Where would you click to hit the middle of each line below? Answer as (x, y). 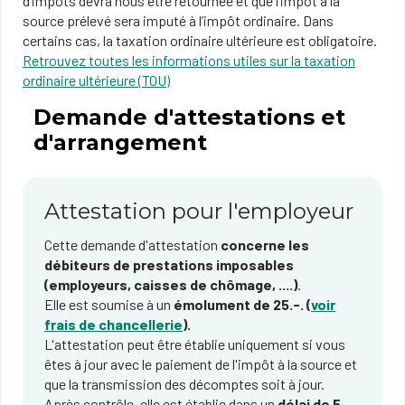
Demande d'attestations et (189, 117)
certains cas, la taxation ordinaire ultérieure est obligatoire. (200, 40)
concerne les (265, 245)
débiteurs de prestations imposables (169, 264)
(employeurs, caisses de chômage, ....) (171, 284)
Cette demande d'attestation (132, 245)
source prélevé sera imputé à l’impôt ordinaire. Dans (178, 20)
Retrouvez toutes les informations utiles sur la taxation (189, 60)
